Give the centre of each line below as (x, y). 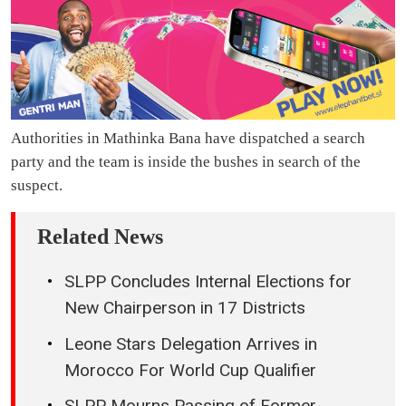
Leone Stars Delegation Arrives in (191, 343)
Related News (100, 237)
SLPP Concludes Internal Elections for (208, 282)
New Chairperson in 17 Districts (185, 308)
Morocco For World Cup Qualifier (190, 370)
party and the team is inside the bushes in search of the (186, 162)
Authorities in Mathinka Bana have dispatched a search (188, 139)
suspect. (37, 186)
